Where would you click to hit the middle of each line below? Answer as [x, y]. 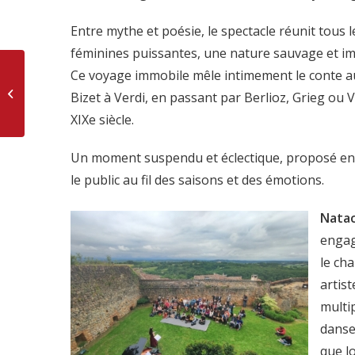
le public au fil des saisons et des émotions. [197, 180]
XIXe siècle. [102, 120]
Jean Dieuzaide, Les [75, 84]
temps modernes [69, 101]
